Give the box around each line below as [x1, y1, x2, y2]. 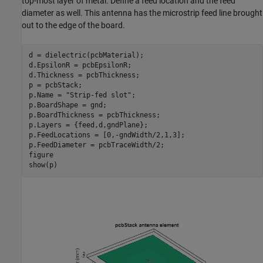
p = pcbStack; [28, 81, 82, 90]
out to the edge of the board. [22, 20, 125, 30]
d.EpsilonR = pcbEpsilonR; [28, 61, 131, 70]
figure [28, 151, 53, 160]
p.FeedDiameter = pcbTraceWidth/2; [28, 141, 164, 150]
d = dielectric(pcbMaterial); [28, 51, 144, 60]
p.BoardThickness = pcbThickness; [28, 111, 160, 120]
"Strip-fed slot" [65, 91, 131, 100]
